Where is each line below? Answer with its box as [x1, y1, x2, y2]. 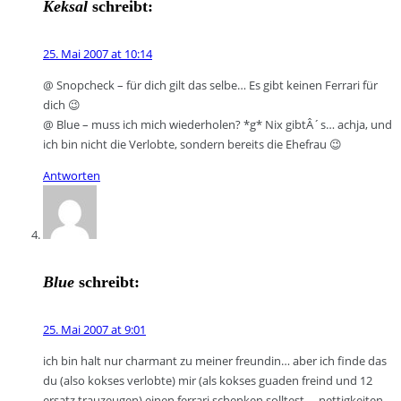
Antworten [43, 166, 100, 183]
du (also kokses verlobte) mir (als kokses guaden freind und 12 [43, 371, 372, 388]
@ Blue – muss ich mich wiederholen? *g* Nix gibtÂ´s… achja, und [43, 115, 392, 132]
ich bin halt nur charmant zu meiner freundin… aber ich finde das [43, 352, 387, 369]
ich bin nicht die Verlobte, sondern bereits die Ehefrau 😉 [43, 135, 342, 152]
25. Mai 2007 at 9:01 [43, 320, 146, 337]
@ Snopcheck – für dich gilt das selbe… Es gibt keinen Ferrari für [43, 76, 378, 93]
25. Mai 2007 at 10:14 [43, 45, 152, 62]
